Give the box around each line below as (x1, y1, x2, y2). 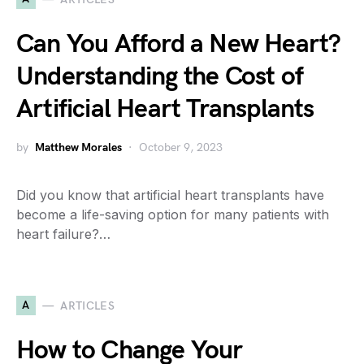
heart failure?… (16, 226, 110, 242)
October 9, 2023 (139, 141, 223, 154)
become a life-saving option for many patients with (16, 206, 329, 223)
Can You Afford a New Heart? (16, 28, 341, 60)
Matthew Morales (35, 141, 122, 154)
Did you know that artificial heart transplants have (16, 187, 324, 203)
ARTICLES (60, 298, 115, 313)
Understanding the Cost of (16, 61, 304, 93)
